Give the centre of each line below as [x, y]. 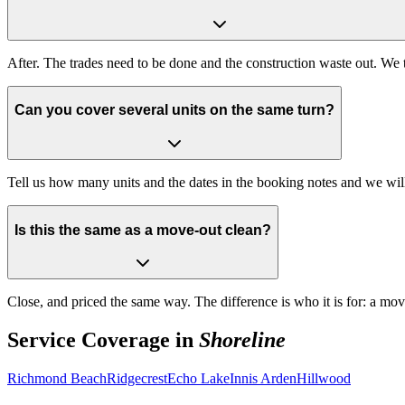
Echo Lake [198, 378]
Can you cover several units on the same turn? [174, 110]
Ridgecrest [137, 378]
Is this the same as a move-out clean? [143, 230]
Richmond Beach [57, 378]
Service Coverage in [103, 340]
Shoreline [242, 340]
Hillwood [324, 378]
